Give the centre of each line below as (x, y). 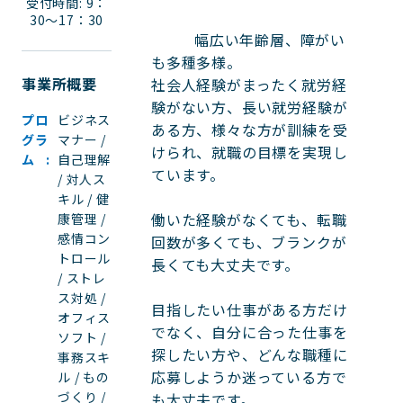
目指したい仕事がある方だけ (250, 310)
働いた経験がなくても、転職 (249, 220)
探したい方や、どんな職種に (250, 355)
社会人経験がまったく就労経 (249, 85)
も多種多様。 (197, 63)
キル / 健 (84, 199)
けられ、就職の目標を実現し (250, 152)
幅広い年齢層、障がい (173, 40)
